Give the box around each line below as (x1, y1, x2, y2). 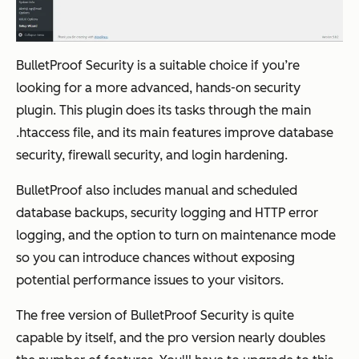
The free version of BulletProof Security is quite (16, 308, 294, 324)
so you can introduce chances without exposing (16, 250, 295, 266)
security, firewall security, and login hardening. (16, 147, 288, 163)
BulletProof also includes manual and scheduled (16, 183, 297, 199)
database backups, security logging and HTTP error (16, 205, 318, 221)
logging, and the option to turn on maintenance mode (16, 228, 336, 244)
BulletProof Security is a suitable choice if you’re (16, 58, 300, 74)
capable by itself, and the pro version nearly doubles (16, 330, 325, 346)
